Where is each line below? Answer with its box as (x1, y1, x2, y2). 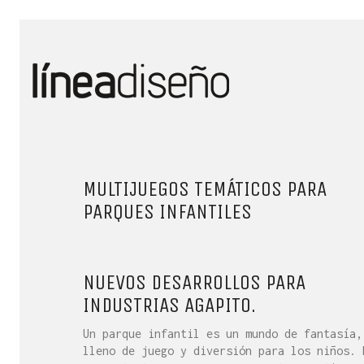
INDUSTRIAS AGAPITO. (83, 292, 256, 318)
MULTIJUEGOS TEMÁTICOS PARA (83, 176, 327, 201)
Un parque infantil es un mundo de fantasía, (83, 326, 362, 340)
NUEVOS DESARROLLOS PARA (83, 270, 305, 295)
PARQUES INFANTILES (83, 199, 252, 224)
